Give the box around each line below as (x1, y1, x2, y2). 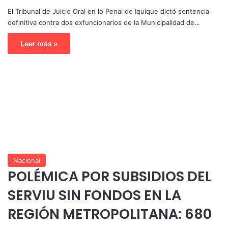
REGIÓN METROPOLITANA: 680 (8, 204, 212, 223)
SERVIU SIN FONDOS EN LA (8, 185, 181, 205)
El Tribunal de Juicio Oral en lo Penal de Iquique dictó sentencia (8, 7, 209, 15)
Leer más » (20, 39, 58, 48)
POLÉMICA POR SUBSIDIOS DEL (8, 166, 212, 186)
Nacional (13, 156, 40, 164)
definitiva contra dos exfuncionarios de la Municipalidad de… (8, 18, 200, 26)
